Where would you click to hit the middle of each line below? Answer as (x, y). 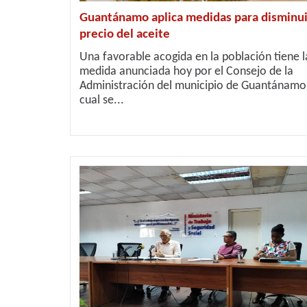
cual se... (102, 100)
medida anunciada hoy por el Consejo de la (186, 72)
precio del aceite (125, 35)
